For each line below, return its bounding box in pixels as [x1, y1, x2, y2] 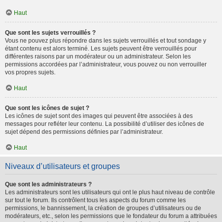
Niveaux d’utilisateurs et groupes [5, 162, 120, 170]
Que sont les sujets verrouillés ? [5, 29, 96, 36]
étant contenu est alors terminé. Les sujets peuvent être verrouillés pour [5, 45, 197, 52]
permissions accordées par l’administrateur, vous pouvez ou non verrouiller [5, 61, 207, 68]
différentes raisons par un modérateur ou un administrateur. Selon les [5, 53, 191, 60]
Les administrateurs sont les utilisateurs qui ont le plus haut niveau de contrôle [5, 189, 215, 196]
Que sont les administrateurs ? [5, 181, 92, 188]
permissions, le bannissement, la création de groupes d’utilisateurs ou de [5, 205, 201, 212]
